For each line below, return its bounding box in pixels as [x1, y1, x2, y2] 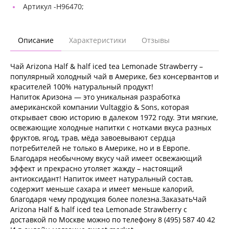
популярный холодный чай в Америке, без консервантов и [10, 72, 219, 82]
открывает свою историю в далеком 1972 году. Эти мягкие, [10, 112, 218, 123]
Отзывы [142, 35, 170, 45]
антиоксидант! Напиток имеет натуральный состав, [10, 174, 193, 184]
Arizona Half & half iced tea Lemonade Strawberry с [10, 204, 187, 215]
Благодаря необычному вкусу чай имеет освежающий [10, 153, 202, 164]
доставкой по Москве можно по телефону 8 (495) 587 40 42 [10, 215, 215, 225]
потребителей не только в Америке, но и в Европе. [10, 143, 190, 153]
